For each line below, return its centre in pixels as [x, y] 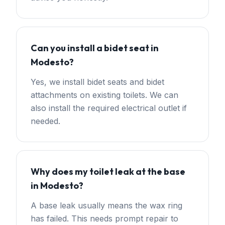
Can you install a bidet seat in [95, 48]
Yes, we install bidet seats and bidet [97, 82]
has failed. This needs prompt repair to [104, 218]
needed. [45, 121]
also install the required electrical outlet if [109, 108]
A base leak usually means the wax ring [106, 205]
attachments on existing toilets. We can [104, 95]
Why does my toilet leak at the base [108, 172]
